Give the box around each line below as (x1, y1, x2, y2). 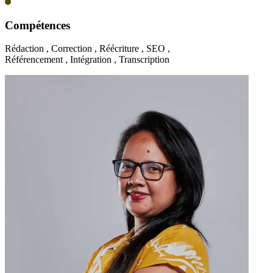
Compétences (5, 18, 70, 32)
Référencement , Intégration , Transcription (5, 54, 169, 65)
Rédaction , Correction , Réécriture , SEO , (5, 43, 170, 54)
